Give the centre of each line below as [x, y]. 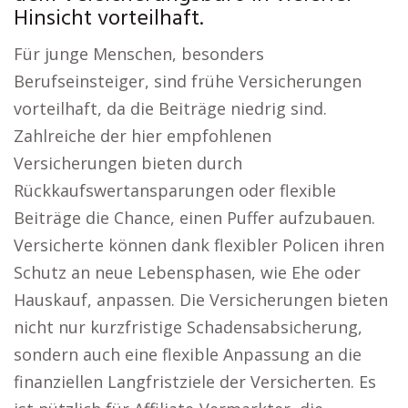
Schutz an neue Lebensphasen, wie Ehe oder [187, 272]
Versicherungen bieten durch [128, 163]
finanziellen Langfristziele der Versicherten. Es [195, 382]
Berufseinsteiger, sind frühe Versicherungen [188, 81]
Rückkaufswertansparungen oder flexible [175, 190]
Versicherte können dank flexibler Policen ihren [199, 245]
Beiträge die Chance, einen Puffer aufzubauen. [194, 218]
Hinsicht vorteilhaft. [108, 19]
